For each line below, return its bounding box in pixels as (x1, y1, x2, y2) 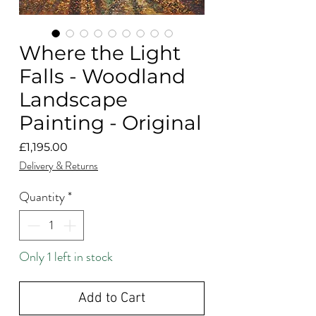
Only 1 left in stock (19, 247, 113, 266)
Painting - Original (19, 110, 202, 135)
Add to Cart (78, 289, 145, 307)
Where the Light (19, 40, 181, 65)
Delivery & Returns (19, 157, 98, 174)
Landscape (19, 87, 128, 111)
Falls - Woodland (19, 63, 186, 88)
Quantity (19, 187, 65, 206)
